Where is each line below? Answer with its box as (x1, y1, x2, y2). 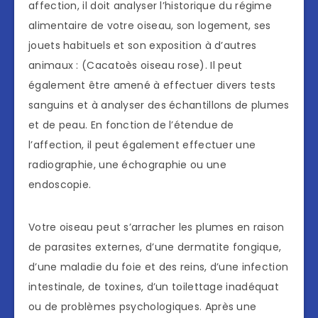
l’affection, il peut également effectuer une (28, 137, 256, 152)
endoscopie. (28, 177, 92, 192)
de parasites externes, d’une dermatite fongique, (28, 239, 282, 254)
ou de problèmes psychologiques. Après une (28, 299, 257, 314)
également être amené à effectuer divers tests (28, 77, 276, 92)
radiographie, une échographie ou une (28, 157, 226, 172)
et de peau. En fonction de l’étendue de (28, 117, 234, 132)
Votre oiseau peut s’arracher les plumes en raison (28, 219, 285, 234)
